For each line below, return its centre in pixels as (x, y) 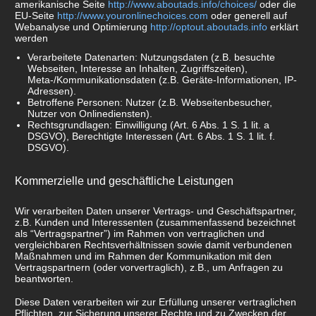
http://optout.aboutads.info (209, 27)
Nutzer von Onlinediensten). (90, 113)
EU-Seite (36, 16)
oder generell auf (248, 16)
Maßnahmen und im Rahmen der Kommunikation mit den (143, 256)
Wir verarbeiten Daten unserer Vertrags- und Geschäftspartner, (156, 211)
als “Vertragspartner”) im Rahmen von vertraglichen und (140, 233)
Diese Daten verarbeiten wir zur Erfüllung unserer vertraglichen (156, 302)
